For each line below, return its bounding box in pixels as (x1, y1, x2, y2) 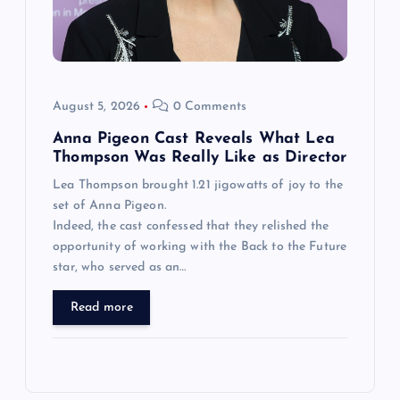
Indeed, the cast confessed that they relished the (53, 220, 329, 234)
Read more (70, 301, 133, 315)
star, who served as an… (53, 261, 187, 275)
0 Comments (169, 100, 247, 114)
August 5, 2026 (53, 100, 141, 114)
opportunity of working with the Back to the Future (53, 240, 347, 254)
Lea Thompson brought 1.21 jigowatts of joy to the (53, 179, 344, 193)
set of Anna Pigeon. (53, 199, 166, 213)
